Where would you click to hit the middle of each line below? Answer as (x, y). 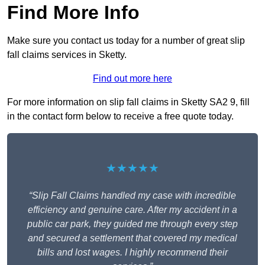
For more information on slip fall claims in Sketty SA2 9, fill (128, 102)
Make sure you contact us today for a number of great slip (126, 41)
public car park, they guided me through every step (132, 224)
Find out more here (132, 79)
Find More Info (73, 13)
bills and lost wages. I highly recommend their (132, 253)
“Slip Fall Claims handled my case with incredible (132, 196)
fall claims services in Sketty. (67, 55)
